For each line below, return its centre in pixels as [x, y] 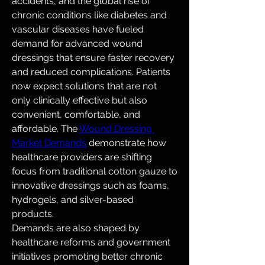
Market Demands [49, 143]
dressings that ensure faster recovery [93, 58]
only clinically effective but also [80, 101]
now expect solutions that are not [84, 86]
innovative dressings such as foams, [91, 186]
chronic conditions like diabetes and [89, 15]
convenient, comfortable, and [76, 115]
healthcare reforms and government [91, 243]
